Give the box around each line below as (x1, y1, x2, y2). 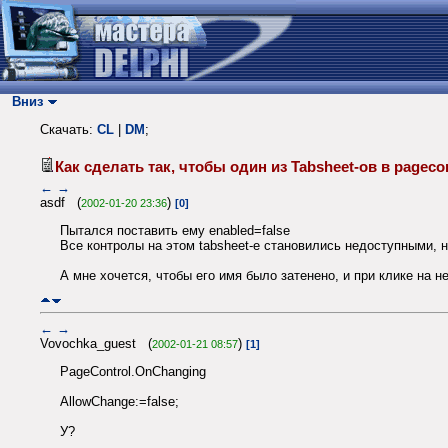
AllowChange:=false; (60, 394, 179, 410)
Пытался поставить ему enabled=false (60, 223, 290, 239)
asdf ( (40, 194, 81, 210)
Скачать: (40, 122, 97, 138)
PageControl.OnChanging (60, 364, 206, 380)
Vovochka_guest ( (40, 335, 152, 351)
